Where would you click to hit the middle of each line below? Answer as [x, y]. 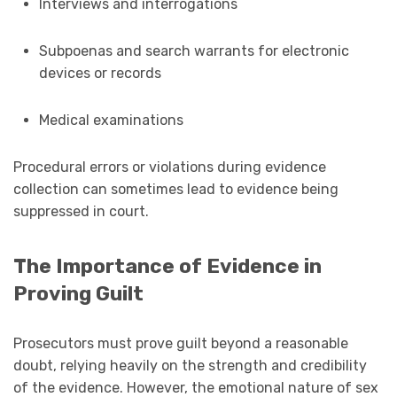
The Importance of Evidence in [167, 266]
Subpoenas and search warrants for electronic [194, 51]
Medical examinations [111, 120]
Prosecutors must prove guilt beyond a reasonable [181, 343]
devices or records [100, 73]
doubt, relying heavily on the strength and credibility [190, 365]
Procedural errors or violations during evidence [170, 167]
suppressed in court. [81, 211]
